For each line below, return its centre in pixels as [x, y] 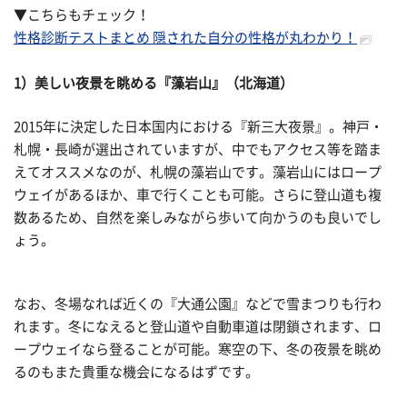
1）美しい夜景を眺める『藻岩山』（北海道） [154, 84]
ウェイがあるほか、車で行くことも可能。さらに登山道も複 [198, 194]
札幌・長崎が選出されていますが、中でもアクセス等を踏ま [198, 149]
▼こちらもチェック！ [82, 15]
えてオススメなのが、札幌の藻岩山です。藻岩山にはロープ [198, 172]
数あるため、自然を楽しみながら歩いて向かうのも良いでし [198, 217]
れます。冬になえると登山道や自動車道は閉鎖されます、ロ [198, 326]
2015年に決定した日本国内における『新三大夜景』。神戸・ [199, 126]
